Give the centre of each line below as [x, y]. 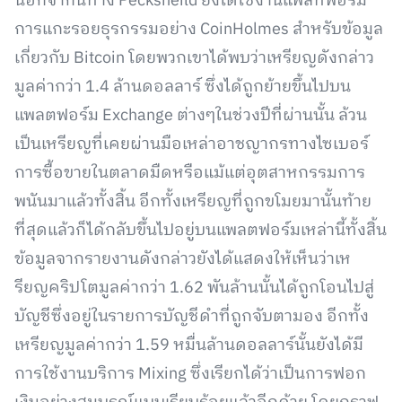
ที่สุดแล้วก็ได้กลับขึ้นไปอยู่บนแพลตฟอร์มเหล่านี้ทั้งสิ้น [201, 231]
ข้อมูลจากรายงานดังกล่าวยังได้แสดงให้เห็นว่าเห [183, 259]
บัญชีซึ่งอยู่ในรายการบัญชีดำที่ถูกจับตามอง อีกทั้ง [192, 317]
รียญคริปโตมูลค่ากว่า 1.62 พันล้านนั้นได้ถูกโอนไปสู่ [194, 288]
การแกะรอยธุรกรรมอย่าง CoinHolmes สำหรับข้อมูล [199, 30]
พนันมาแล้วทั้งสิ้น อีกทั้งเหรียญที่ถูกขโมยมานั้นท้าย [193, 202]
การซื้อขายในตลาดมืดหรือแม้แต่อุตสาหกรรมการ [190, 173]
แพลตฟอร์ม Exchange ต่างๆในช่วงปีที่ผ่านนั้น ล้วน [191, 116]
